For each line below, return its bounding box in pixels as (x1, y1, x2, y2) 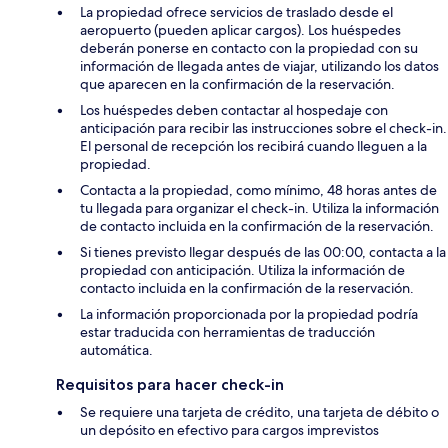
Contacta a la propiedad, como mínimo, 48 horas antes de (80, 181, 437, 200)
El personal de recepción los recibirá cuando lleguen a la (80, 137, 427, 156)
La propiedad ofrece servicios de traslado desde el (80, 3, 393, 22)
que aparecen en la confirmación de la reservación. (80, 75, 395, 94)
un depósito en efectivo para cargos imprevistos (80, 421, 379, 440)
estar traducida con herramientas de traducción (80, 323, 375, 342)
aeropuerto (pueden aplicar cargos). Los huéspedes (80, 21, 401, 40)
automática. (80, 341, 153, 360)
